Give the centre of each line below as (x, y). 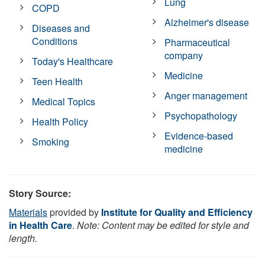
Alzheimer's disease (207, 22)
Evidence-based (199, 135)
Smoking (51, 141)
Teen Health (58, 81)
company (184, 55)
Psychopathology (201, 115)
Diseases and (61, 28)
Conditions (55, 41)
